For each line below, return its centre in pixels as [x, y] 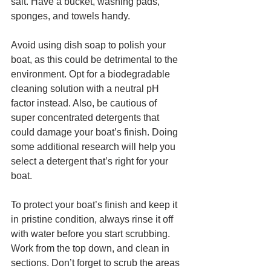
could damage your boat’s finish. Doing [96, 132]
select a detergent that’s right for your [91, 161]
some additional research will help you [94, 146]
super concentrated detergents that [86, 117]
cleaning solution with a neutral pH [86, 88]
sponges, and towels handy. [70, 16]
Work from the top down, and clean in [91, 248]
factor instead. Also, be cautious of [85, 103]
